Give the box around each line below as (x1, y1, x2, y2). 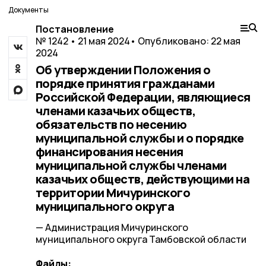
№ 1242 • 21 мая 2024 (35, 34, 130, 47)
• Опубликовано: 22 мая (129, 34, 240, 47)
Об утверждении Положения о (35, 62, 211, 78)
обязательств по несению (35, 116, 186, 132)
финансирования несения (35, 144, 183, 160)
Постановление (35, 23, 114, 36)
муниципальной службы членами (35, 157, 227, 173)
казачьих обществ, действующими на (35, 171, 249, 187)
